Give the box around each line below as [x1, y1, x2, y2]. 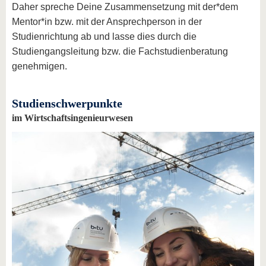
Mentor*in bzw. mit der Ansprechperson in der [12, 17, 202, 27]
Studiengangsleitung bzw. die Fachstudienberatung [12, 46, 228, 56]
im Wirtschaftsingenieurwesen [12, 113, 133, 123]
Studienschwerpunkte [12, 97, 122, 110]
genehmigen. [12, 61, 67, 71]
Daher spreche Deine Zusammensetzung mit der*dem [12, 2, 238, 12]
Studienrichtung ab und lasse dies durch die [12, 31, 197, 42]
